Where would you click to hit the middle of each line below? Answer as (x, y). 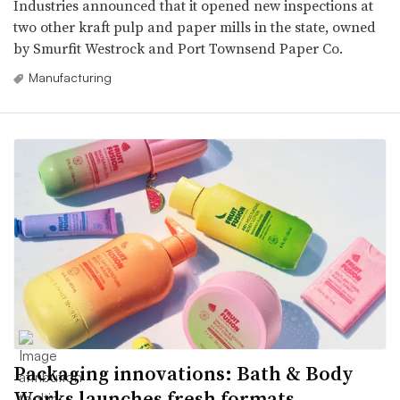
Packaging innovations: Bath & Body (183, 373)
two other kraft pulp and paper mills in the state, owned (195, 27)
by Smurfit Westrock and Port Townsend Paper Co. (178, 49)
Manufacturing (70, 78)
